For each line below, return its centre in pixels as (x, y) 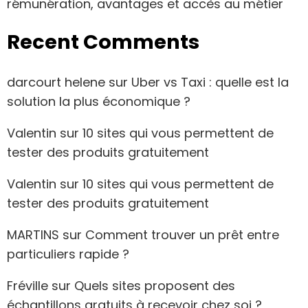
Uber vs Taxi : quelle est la (210, 82)
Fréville (27, 286)
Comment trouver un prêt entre (182, 235)
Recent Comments (103, 42)
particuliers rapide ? (68, 254)
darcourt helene (56, 82)
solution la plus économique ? (99, 102)
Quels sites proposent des (155, 286)
